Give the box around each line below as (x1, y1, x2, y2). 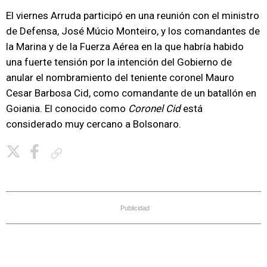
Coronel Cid (128, 103, 181, 114)
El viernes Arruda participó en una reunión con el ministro (6, 10, 259, 21)
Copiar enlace (67, 148, 110, 157)
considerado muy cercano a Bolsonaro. (6, 118, 181, 130)
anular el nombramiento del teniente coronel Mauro (6, 72, 234, 83)
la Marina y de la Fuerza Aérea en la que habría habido (6, 41, 244, 52)
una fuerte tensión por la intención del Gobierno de (6, 56, 232, 68)
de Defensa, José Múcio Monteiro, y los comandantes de (6, 25, 260, 37)
